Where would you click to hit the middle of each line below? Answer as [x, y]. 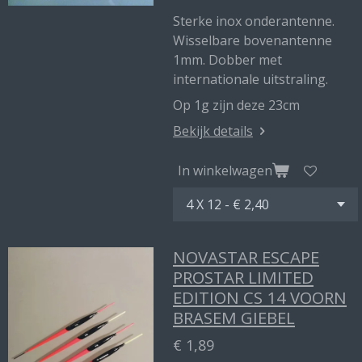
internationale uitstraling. [250, 79]
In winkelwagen [225, 170]
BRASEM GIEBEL [234, 318]
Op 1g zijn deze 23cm [236, 105]
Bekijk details [213, 131]
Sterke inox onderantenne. [254, 21]
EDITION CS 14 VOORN [260, 297]
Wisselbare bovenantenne [253, 40]
